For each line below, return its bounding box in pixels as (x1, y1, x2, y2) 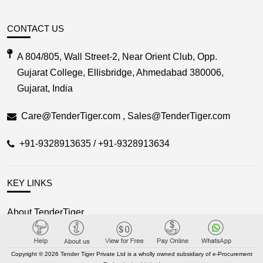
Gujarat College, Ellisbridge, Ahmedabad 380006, (17, 68, 224, 78)
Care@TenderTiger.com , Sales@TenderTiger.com (21, 111, 230, 122)
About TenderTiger (7, 207, 84, 218)
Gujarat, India (17, 83, 73, 94)
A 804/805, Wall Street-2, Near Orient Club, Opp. (17, 52, 217, 62)
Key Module (7, 249, 57, 260)
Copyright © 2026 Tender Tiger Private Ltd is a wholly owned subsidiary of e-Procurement (11, 251, 252, 257)
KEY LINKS (7, 178, 52, 188)
